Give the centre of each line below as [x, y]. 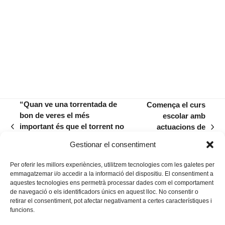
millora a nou [182, 138]
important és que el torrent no [72, 126]
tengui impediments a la [62, 137]
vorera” [33, 148]
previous [26, 131]
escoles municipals [172, 149]
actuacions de [181, 127]
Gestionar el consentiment [113, 144]
